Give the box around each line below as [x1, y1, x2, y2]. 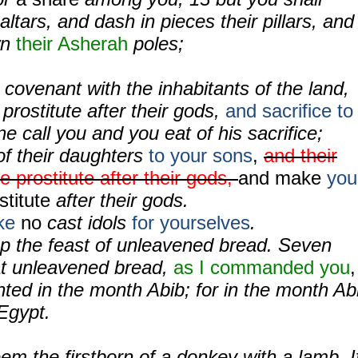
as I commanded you [173, 257, 350, 278]
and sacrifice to [225, 100, 353, 121]
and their [264, 145, 337, 166]
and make [238, 167, 327, 189]
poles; [128, 33, 184, 54]
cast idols [42, 212, 132, 233]
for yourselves [132, 212, 250, 233]
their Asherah [16, 33, 128, 54]
